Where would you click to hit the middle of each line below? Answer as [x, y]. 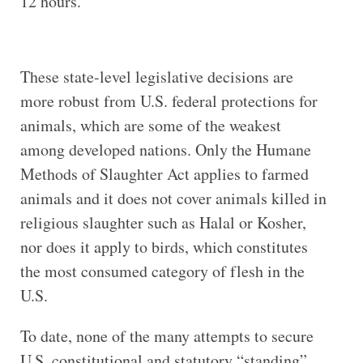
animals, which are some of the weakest [150, 125]
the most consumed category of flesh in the [162, 271]
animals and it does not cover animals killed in [173, 198]
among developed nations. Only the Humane [165, 149]
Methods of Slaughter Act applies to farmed [164, 173]
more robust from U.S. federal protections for [169, 100]
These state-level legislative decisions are [156, 76]
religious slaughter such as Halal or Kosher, [163, 222]
